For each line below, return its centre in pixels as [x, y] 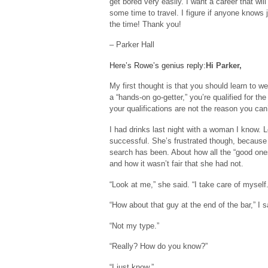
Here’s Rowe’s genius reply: [158, 65]
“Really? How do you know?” [159, 246]
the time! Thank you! [145, 24]
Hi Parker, [224, 65]
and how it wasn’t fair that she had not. [176, 163]
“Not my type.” [134, 226]
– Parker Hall [132, 45]
